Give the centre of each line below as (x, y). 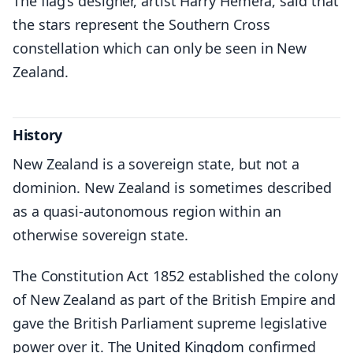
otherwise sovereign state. (100, 235)
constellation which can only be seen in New (160, 48)
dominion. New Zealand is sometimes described (173, 188)
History (38, 134)
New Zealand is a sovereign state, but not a (156, 164)
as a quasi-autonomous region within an (147, 212)
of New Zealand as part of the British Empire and (174, 299)
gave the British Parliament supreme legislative (170, 323)
